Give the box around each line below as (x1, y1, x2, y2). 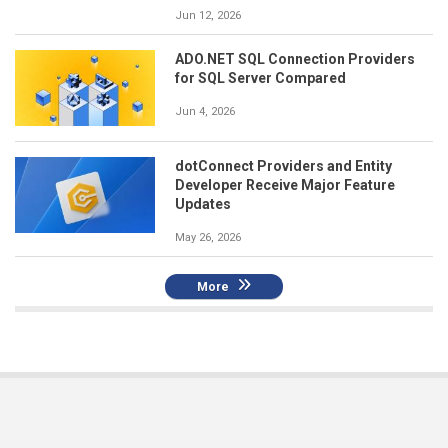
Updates (175, 195, 231, 212)
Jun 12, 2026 (175, 8, 241, 22)
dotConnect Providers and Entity (175, 157, 392, 174)
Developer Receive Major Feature (175, 176, 395, 193)
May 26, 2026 (175, 230, 241, 244)
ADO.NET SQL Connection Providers (175, 50, 415, 67)
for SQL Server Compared (175, 69, 346, 86)
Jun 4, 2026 (175, 104, 235, 118)
